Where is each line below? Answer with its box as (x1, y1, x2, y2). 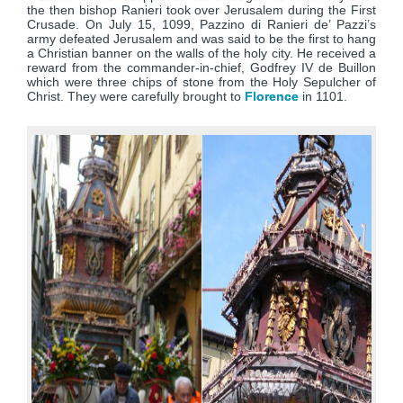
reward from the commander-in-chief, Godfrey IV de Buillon (27, 60, 376, 75)
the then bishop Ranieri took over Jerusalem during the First (27, 3, 376, 17)
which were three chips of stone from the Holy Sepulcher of (27, 75, 376, 89)
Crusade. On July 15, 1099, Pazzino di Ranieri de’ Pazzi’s (27, 17, 376, 31)
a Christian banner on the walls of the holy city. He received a (27, 46, 376, 60)
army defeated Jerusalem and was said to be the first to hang (27, 31, 376, 46)
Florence (245, 89, 299, 103)
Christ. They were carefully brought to (27, 89, 245, 103)
